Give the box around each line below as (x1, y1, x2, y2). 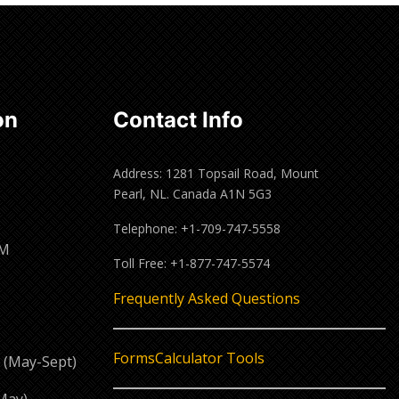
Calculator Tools (155, 347, 265, 368)
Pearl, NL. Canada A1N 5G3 (113, 184, 272, 202)
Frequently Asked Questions (113, 288, 300, 308)
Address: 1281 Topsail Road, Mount (113, 164, 319, 182)
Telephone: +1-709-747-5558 (113, 219, 281, 237)
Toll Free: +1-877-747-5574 (113, 254, 270, 272)
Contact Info (113, 106, 243, 133)
